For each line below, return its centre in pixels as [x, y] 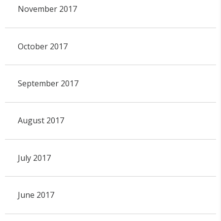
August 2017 [41, 121]
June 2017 [36, 195]
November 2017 [47, 9]
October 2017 [42, 46]
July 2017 [34, 158]
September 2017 [48, 83]
